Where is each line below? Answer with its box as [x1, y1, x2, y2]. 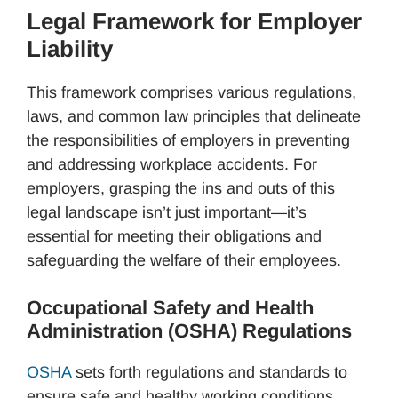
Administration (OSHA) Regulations [27, 319, 352, 342]
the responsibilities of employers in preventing [27, 131, 350, 149]
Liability [27, 35, 113, 62]
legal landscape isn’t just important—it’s [27, 203, 306, 221]
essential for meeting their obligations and [27, 227, 322, 245]
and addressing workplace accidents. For [27, 155, 317, 173]
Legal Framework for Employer [27, 7, 362, 35]
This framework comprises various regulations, [27, 83, 356, 101]
